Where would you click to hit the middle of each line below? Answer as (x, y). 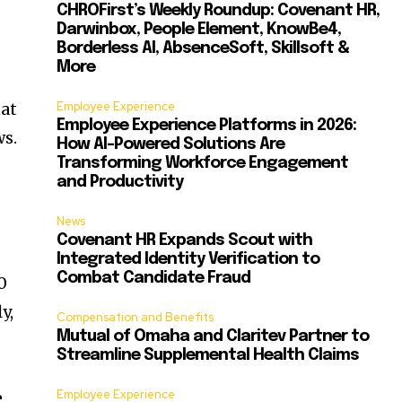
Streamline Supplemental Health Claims (208, 356)
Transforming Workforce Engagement (203, 164)
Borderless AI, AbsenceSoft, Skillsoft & (203, 49)
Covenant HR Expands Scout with (185, 241)
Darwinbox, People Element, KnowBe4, (199, 30)
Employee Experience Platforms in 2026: (207, 126)
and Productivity (120, 183)
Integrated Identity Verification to (188, 260)
